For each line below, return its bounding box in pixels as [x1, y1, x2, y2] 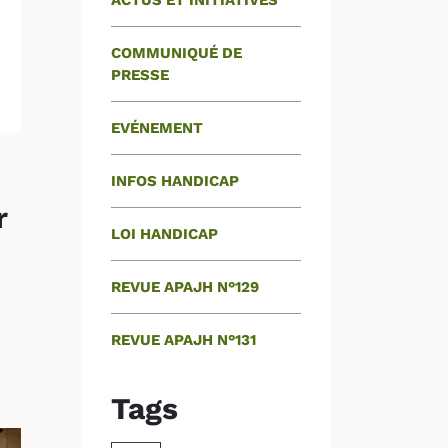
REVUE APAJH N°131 [111, 331, 256, 349]
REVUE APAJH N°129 [111, 278, 259, 296]
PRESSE [111, 66, 169, 84]
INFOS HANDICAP [111, 172, 239, 190]
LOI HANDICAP [111, 225, 218, 243]
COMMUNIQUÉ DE [111, 44, 242, 62]
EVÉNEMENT [111, 119, 203, 137]
